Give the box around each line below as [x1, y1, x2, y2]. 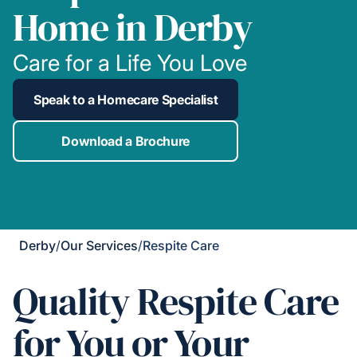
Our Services [61, 237, 138, 254]
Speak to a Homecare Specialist [33, 92, 218, 108]
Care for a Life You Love [13, 49, 247, 77]
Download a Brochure [61, 133, 190, 150]
